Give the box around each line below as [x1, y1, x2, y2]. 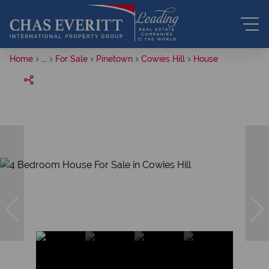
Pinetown [96, 54, 133, 64]
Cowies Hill [141, 54, 185, 64]
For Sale [55, 54, 88, 64]
